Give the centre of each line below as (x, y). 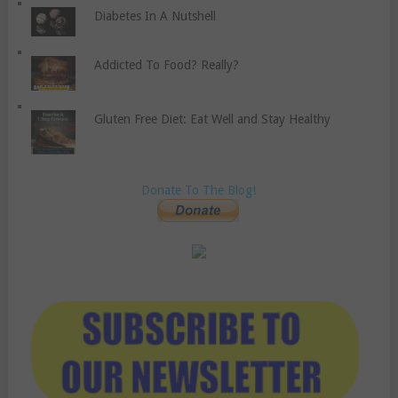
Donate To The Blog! (199, 190)
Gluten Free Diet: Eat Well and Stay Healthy (212, 119)
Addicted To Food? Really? (166, 65)
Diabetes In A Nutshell (155, 16)
